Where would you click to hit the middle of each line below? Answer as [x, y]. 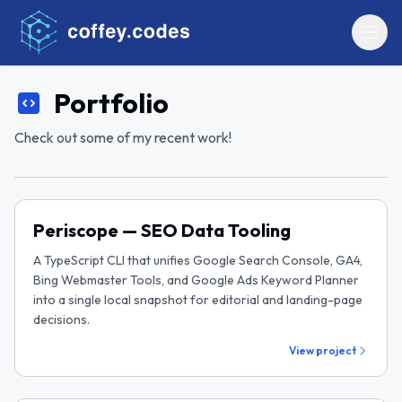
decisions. [61, 319]
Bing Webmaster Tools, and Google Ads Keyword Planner [196, 280]
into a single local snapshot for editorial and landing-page [198, 300]
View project [323, 350]
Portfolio [111, 103]
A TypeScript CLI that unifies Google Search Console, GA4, [198, 260]
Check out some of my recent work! [123, 137]
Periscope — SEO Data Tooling [162, 230]
